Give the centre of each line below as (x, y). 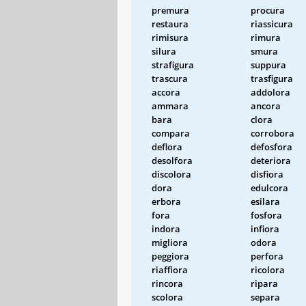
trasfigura (272, 78)
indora (166, 228)
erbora (166, 201)
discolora (171, 174)
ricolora (268, 269)
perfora (267, 256)
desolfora (172, 160)
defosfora (272, 147)
